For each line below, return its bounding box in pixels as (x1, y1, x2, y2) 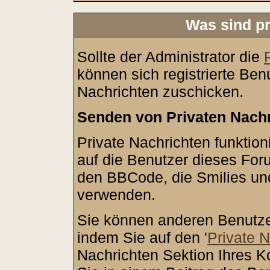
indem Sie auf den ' (77, 229, 207, 246)
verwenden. (77, 186, 155, 203)
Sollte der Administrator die (77, 48, 264, 65)
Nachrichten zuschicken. (77, 83, 243, 100)
